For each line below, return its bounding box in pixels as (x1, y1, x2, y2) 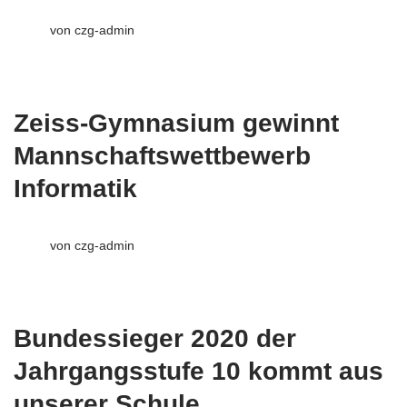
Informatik (14, 174, 137, 203)
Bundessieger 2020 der (14, 324, 296, 353)
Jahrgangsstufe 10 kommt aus (14, 357, 383, 386)
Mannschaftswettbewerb (14, 142, 311, 171)
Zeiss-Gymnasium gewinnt (14, 109, 339, 138)
